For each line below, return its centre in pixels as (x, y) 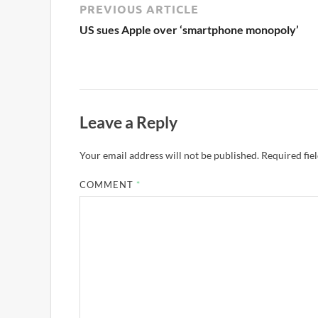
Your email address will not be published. (169, 155)
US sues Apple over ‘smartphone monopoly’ (189, 30)
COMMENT (108, 184)
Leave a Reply (128, 122)
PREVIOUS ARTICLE (139, 9)
